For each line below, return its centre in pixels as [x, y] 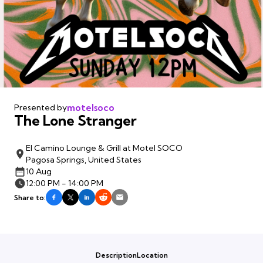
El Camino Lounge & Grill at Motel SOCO [104, 148]
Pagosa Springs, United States [84, 160]
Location [152, 255]
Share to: [30, 197]
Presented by [41, 108]
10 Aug [39, 172]
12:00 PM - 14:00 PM [65, 183]
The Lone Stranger [75, 121]
